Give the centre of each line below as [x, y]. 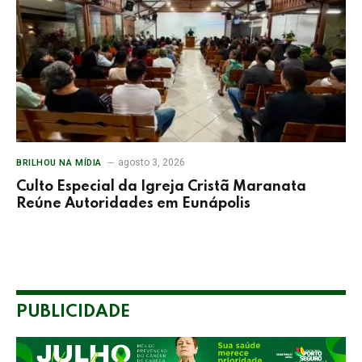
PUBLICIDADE [73, 313]
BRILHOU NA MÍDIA [59, 163]
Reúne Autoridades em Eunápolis [133, 204]
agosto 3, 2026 [151, 163]
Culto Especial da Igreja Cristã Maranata [161, 187]
